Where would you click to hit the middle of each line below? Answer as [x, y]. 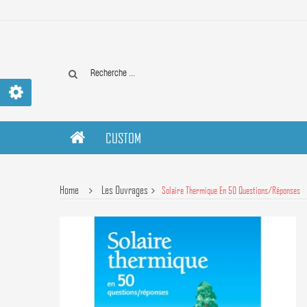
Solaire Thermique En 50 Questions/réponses [231, 190]
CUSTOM [123, 138]
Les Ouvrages [125, 189]
